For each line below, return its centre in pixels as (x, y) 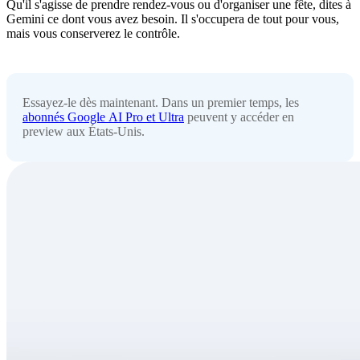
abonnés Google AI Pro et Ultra (103, 117)
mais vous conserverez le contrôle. (93, 34)
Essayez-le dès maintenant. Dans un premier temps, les (161, 103)
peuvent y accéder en (239, 117)
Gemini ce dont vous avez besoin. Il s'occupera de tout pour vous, (173, 19)
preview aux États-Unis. (84, 132)
